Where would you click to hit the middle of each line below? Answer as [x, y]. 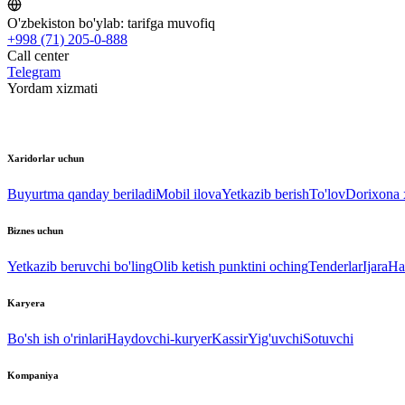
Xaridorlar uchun [46, 159]
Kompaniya [33, 376]
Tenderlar [335, 267]
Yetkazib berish [265, 194]
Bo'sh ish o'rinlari [57, 339]
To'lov [327, 194]
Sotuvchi [328, 339]
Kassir [230, 339]
